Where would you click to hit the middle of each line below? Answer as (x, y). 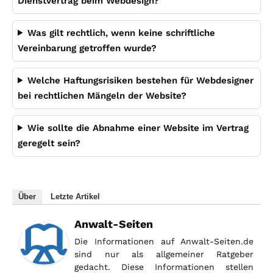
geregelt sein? (49, 143)
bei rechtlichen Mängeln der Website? (102, 95)
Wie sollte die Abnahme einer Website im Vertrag (138, 128)
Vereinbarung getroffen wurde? (87, 48)
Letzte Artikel (75, 196)
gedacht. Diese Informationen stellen (164, 267)
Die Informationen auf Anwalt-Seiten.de (164, 241)
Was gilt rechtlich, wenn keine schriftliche (121, 33)
